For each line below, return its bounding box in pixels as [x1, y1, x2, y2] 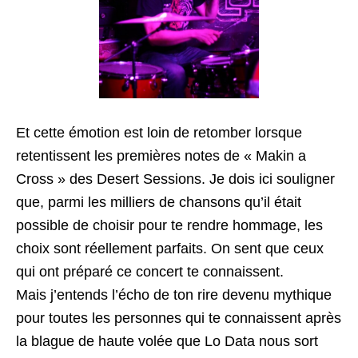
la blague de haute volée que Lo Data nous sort [16, 333, 318, 349]
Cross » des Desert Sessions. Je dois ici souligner [16, 171, 335, 187]
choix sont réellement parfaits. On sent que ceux [16, 241, 324, 257]
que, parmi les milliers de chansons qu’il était [16, 194, 301, 210]
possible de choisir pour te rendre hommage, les [16, 217, 323, 233]
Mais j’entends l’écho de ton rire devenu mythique [16, 287, 332, 303]
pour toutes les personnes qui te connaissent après [16, 310, 341, 326]
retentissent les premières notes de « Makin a [16, 148, 306, 164]
